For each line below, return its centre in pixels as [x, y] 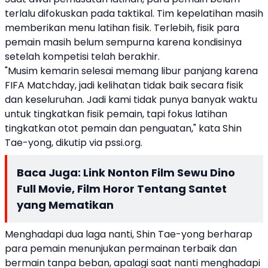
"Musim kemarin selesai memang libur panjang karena [131, 71]
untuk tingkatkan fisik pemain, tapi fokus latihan [116, 114]
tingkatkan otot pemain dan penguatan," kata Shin [123, 128]
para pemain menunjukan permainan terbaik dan [121, 249]
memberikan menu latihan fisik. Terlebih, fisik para [122, 28]
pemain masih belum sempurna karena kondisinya [123, 42]
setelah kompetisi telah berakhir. [82, 57]
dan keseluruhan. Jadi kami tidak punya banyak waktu [131, 100]
